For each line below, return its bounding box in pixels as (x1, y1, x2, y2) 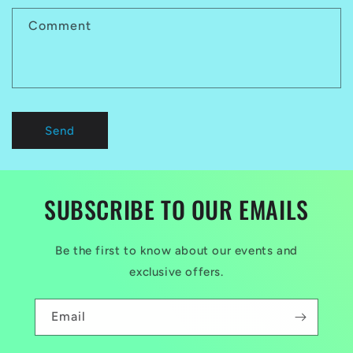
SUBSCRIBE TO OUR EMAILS (44, 191, 309, 227)
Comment (28, 18, 91, 33)
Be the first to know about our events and (55, 243, 298, 258)
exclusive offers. (129, 265, 224, 279)
